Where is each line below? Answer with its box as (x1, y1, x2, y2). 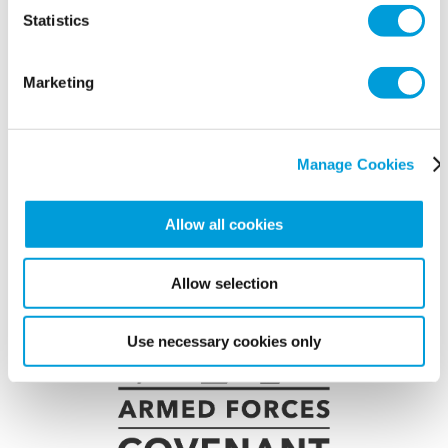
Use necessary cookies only (127, 332, 321, 350)
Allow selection (170, 274, 278, 292)
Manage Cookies (296, 155, 415, 173)
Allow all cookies (165, 215, 283, 233)
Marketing (23, 73, 94, 91)
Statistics (23, 11, 89, 29)
